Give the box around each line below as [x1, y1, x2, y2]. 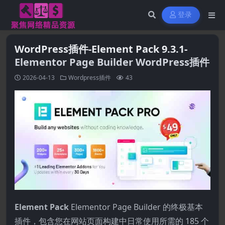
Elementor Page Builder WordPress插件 [15, 55, 209, 69]
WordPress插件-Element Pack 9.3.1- [15, 42, 187, 56]
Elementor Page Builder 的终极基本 [71, 201, 203, 213]
